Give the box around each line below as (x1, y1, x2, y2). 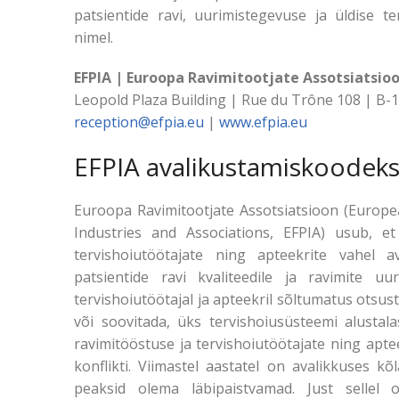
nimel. (74, 28, 113, 47)
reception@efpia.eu (74, 112, 204, 132)
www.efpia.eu (219, 112, 307, 132)
